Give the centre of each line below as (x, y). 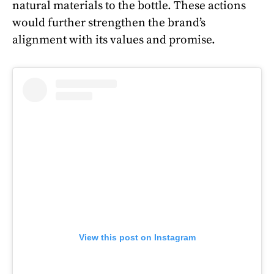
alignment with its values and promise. (114, 40)
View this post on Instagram (137, 238)
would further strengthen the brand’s (109, 23)
